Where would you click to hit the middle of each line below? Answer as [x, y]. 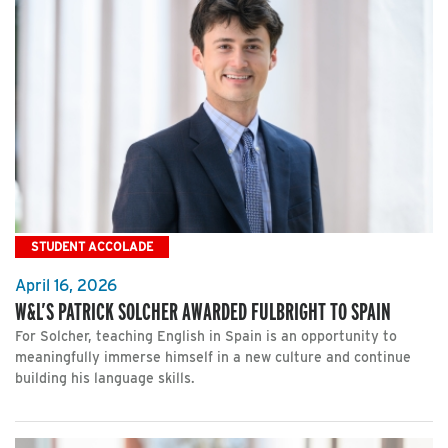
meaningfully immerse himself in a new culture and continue [213, 357]
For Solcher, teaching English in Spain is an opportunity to [206, 336]
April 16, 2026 [66, 285]
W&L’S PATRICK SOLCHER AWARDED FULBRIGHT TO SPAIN [203, 311]
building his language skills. [105, 378]
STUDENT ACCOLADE [92, 247]
